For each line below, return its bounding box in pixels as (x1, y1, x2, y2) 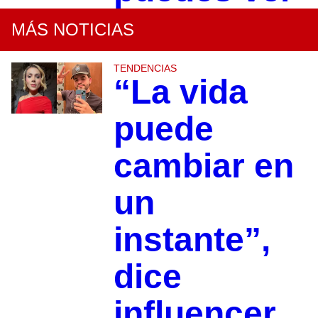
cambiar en (113, 147, 294, 185)
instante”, (113, 221, 270, 259)
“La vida (113, 73, 248, 111)
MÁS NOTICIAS (11, 20, 134, 40)
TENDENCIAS (113, 62, 177, 75)
